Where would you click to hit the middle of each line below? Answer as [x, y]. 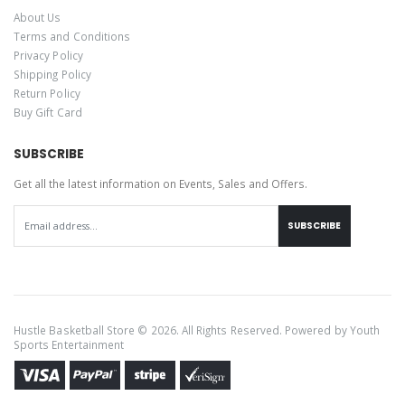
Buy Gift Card [48, 112]
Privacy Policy [48, 55]
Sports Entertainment [69, 344]
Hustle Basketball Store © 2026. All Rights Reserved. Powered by [182, 330]
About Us [38, 17]
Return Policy [47, 93]
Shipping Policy [52, 74]
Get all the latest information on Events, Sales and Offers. [160, 184]
